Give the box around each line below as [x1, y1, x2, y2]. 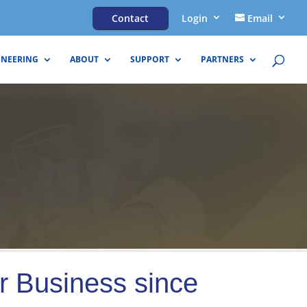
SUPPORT [130, 53, 169, 65]
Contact [112, 12, 149, 25]
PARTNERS [201, 53, 244, 65]
